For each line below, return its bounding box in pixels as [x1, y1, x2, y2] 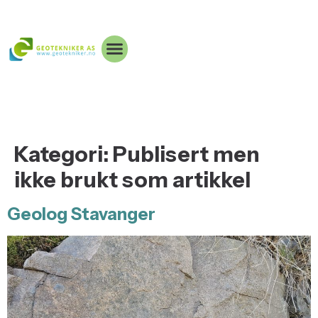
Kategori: [14, 141, 113, 168]
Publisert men [113, 141, 260, 168]
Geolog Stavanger [7, 204, 155, 224]
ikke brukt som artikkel [14, 167, 251, 193]
